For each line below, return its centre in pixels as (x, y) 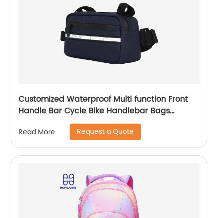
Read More (37, 132)
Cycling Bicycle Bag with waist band (90, 123)
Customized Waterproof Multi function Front (103, 100)
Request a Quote (106, 132)
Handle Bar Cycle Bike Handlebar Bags (94, 111)
